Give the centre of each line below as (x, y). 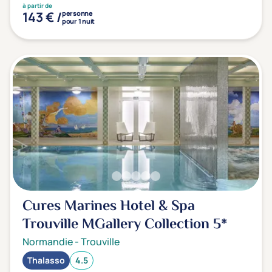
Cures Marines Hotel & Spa (109, 207)
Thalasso (46, 260)
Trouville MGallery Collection (118, 225)
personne (77, 13)
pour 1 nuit (78, 21)
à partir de (37, 5)
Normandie (48, 242)
